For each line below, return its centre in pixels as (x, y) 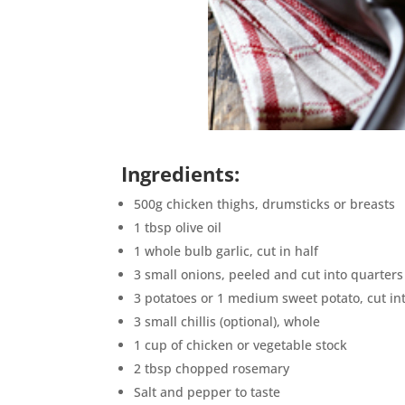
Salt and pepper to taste (207, 392)
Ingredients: (181, 174)
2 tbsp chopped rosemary (212, 368)
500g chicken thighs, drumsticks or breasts (265, 204)
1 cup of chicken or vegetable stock (241, 345)
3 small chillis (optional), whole (227, 321)
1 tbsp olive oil (178, 227)
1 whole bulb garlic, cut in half (226, 251)
